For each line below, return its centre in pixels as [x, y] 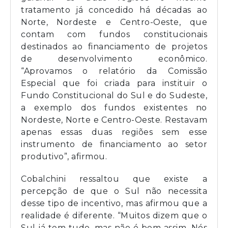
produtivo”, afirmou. [64, 156]
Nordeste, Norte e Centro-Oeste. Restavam [114, 120]
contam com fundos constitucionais [114, 34]
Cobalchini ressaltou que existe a [114, 179]
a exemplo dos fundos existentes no [114, 107]
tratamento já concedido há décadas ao [114, 10]
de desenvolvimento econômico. [114, 59]
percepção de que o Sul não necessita [114, 191]
